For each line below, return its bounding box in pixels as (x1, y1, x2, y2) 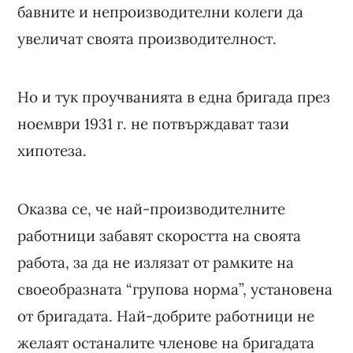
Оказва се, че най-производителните (17, 199, 286, 218)
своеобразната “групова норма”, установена (17, 279, 333, 299)
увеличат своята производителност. (17, 28, 277, 48)
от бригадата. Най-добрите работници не (17, 306, 315, 325)
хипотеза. (17, 140, 87, 160)
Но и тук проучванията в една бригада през (17, 87, 331, 106)
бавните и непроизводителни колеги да (17, 2, 304, 21)
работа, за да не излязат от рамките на (17, 252, 295, 272)
